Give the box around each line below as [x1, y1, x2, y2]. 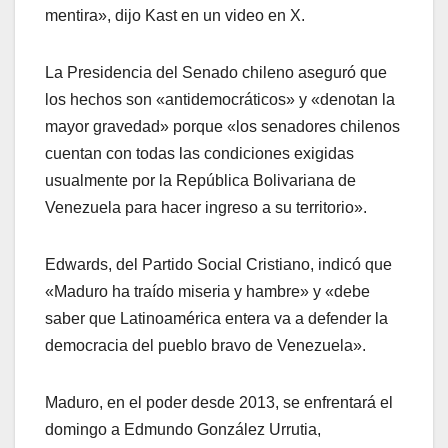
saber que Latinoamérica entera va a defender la [45, 309, 388, 327]
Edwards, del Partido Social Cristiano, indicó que [45, 255, 392, 273]
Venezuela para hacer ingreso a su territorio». [45, 198, 367, 216]
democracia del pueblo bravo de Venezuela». [45, 336, 366, 354]
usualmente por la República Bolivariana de [45, 171, 356, 189]
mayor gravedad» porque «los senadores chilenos [45, 117, 400, 135]
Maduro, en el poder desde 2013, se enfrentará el [45, 393, 393, 411]
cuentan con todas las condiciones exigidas [45, 144, 354, 162]
